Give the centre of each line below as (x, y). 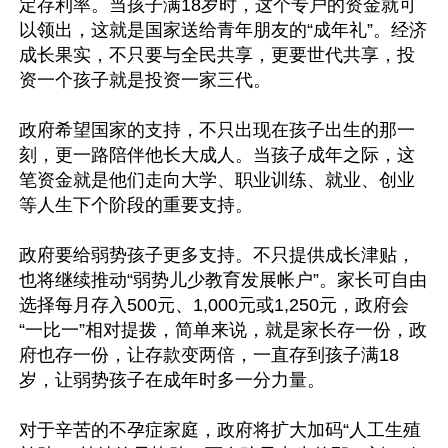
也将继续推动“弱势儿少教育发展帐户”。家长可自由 (223, 280)
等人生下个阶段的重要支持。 (136, 205)
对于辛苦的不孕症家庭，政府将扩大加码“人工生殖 (220, 430)
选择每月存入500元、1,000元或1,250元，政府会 (214, 305)
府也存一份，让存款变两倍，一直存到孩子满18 (209, 355)
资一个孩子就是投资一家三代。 (145, 80)
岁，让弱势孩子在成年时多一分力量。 (172, 380)
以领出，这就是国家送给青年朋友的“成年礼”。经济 (223, 30)
